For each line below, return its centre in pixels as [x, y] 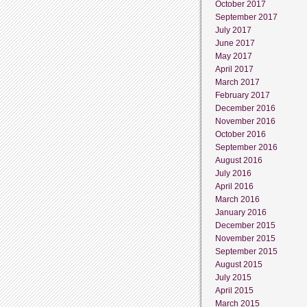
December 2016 [245, 108]
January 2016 [241, 212]
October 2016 [241, 134]
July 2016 [233, 173]
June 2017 [235, 43]
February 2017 [243, 95]
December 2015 [245, 225]
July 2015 [233, 277]
